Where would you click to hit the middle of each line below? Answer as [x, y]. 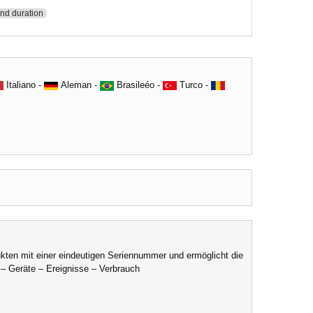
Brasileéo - [138, 85]
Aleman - [79, 85]
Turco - [194, 85]
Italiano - [24, 85]
